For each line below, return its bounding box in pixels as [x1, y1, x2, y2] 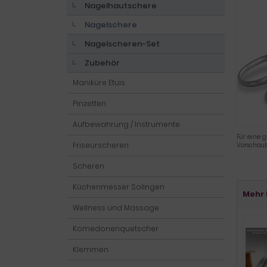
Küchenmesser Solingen [73, 182, 164, 192]
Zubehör [85, 57, 120, 69]
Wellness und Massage [73, 203, 159, 213]
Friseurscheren [73, 140, 129, 150]
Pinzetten [73, 98, 106, 108]
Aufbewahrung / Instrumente [73, 119, 180, 129]
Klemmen [73, 244, 108, 254]
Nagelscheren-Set [85, 38, 160, 49]
